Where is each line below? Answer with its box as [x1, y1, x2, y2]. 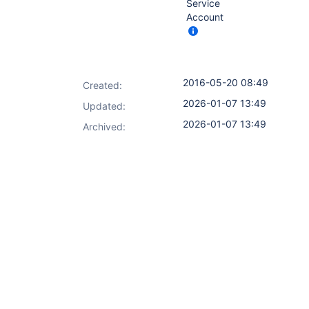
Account [186, 11, 223, 23]
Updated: [83, 100, 126, 112]
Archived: [83, 121, 126, 132]
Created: [83, 79, 122, 91]
